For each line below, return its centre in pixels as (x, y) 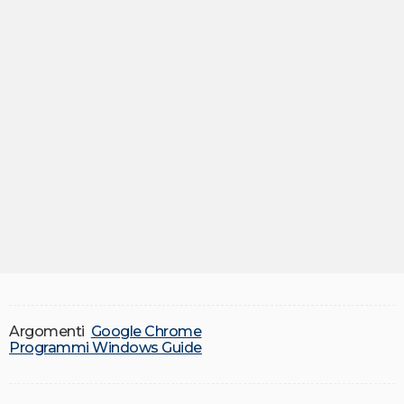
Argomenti (47, 332)
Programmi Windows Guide (106, 348)
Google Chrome (146, 332)
